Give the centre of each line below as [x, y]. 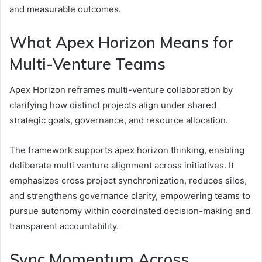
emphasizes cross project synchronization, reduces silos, [128, 181]
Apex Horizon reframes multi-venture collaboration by [121, 90]
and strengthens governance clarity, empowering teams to [130, 196]
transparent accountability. [64, 226]
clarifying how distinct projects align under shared [113, 105]
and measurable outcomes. [65, 9]
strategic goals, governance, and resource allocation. [119, 120]
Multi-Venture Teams [87, 63]
